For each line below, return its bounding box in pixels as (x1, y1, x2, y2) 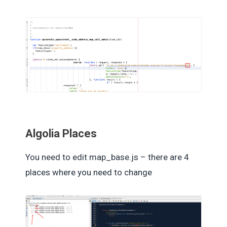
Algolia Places (25, 127, 97, 140)
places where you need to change (25, 167, 152, 177)
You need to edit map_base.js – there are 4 (25, 152, 189, 162)
